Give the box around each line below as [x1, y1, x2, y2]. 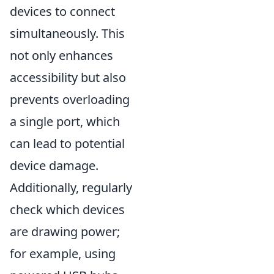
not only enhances [10, 47, 113, 64]
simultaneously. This [10, 25, 125, 42]
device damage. [10, 157, 98, 174]
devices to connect [10, 3, 115, 20]
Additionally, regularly [10, 179, 132, 196]
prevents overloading [10, 91, 130, 108]
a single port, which [10, 113, 120, 130]
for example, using [10, 245, 116, 262]
